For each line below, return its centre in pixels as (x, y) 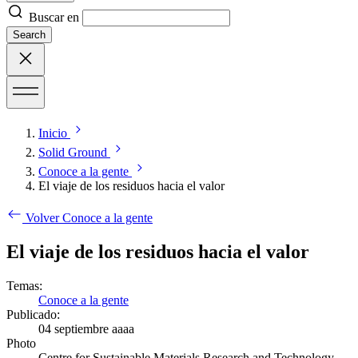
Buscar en (54, 18)
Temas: (24, 286)
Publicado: (33, 315)
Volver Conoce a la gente (89, 218)
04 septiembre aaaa (86, 329)
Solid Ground (73, 153)
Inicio (53, 133)
